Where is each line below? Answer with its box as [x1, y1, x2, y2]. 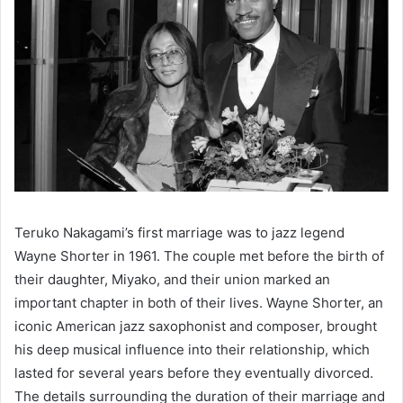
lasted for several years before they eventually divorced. [14, 364, 373, 382]
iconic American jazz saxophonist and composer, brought [14, 318, 377, 336]
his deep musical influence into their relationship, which [14, 341, 370, 359]
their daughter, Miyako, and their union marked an [14, 271, 330, 289]
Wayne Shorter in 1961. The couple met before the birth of [14, 247, 384, 265]
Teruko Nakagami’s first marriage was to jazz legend [14, 224, 345, 242]
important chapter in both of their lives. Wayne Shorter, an [14, 294, 383, 312]
